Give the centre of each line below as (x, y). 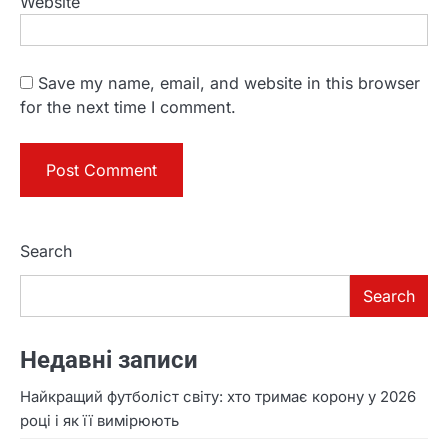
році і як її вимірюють (99, 421)
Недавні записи (109, 360)
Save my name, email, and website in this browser (229, 82)
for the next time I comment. (128, 106)
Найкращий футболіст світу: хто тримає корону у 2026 (218, 397)
